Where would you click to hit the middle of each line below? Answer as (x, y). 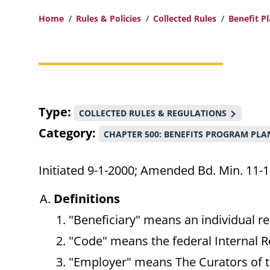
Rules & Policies (108, 19)
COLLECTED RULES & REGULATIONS (153, 113)
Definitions (87, 199)
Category (65, 133)
